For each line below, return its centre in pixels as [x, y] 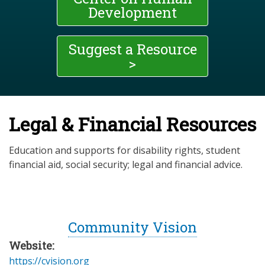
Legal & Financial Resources [132, 124]
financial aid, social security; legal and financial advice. [126, 165]
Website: [31, 245]
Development [132, 13]
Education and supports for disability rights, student [125, 151]
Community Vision [132, 227]
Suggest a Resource [132, 49]
